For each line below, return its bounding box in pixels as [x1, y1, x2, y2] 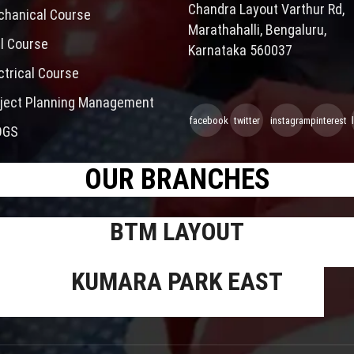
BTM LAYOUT [110, 217, 244, 247]
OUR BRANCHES [85, 162, 269, 196]
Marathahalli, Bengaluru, [187, 21, 326, 38]
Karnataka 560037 [187, 41, 292, 58]
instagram [270, 114, 311, 126]
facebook [190, 114, 229, 126]
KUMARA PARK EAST [71, 266, 283, 296]
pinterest [311, 114, 348, 126]
